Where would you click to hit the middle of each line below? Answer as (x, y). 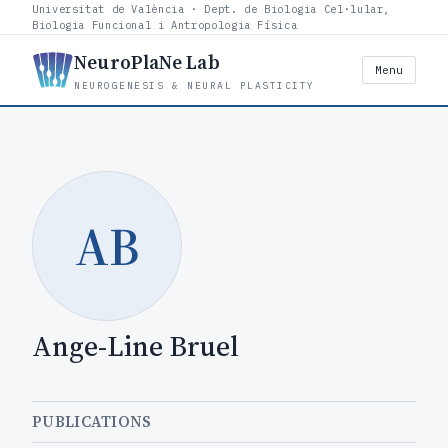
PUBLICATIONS (92, 421)
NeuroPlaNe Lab (147, 62)
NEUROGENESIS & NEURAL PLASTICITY (194, 85)
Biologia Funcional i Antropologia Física (165, 25)
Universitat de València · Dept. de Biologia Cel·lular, (211, 9)
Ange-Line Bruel (135, 346)
